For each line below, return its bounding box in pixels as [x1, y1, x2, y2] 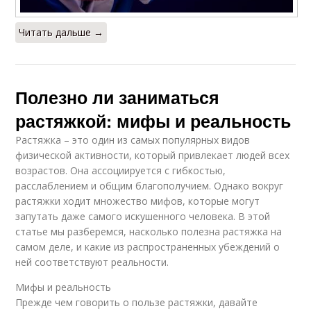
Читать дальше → [19, 25, 104, 39]
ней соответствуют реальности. [15, 255, 169, 269]
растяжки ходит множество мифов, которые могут [15, 194, 260, 208]
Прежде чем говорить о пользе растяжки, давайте [15, 295, 258, 309]
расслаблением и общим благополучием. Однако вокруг [15, 178, 284, 192]
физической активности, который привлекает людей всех [15, 148, 290, 162]
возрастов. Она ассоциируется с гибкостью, [15, 163, 226, 177]
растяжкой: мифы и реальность [15, 108, 292, 133]
